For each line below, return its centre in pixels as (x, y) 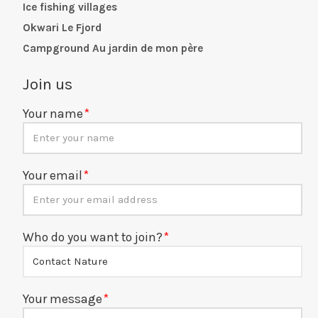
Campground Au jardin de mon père (113, 48)
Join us (48, 84)
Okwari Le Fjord (62, 27)
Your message (63, 298)
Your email (53, 175)
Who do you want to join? (93, 237)
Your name (53, 113)
